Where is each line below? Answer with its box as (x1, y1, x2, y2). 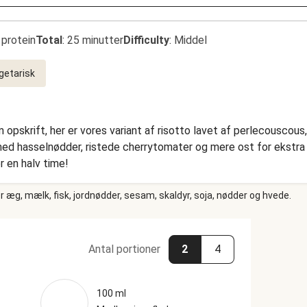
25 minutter (67, 34, 123, 47)
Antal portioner (88, 243, 160, 256)
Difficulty (123, 34, 169, 47)
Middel (174, 34, 207, 47)
